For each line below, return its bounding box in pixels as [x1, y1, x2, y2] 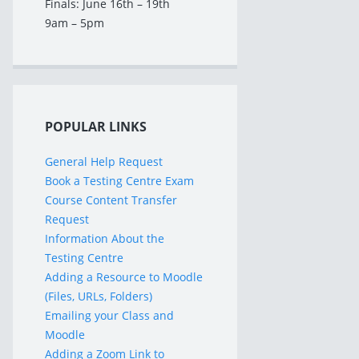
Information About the [45, 231, 164, 246]
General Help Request [45, 154, 163, 169]
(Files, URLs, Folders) [45, 288, 152, 304]
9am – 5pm [45, 15, 104, 30]
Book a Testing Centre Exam [45, 173, 194, 188]
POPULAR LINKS [45, 118, 147, 135]
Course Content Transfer [45, 192, 177, 208]
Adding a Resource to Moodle [45, 269, 203, 284]
